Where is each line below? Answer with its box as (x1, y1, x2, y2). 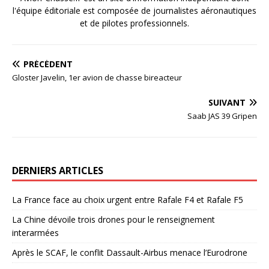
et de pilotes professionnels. (80, 17, 189, 29)
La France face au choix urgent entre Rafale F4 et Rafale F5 (12, 194, 243, 206)
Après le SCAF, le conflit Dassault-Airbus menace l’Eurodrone (12, 247, 247, 259)
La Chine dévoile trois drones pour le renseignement (12, 214, 215, 226)
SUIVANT (208, 97, 246, 109)
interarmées (12, 227, 59, 239)
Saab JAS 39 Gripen (187, 110, 257, 122)
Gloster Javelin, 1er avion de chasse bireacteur (12, 72, 182, 83)
